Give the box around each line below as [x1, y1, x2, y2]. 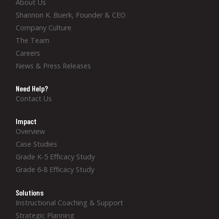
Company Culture [16, 22, 71, 32]
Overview [16, 127, 45, 136]
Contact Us [16, 94, 52, 104]
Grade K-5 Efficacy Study [16, 152, 95, 162]
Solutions [16, 187, 44, 197]
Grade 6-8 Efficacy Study [16, 165, 94, 175]
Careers [16, 48, 40, 58]
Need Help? [16, 84, 48, 93]
